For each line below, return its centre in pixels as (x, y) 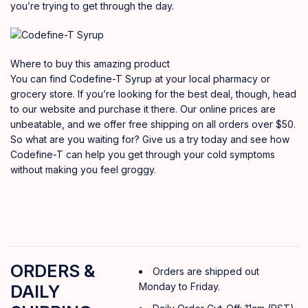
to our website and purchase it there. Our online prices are (143, 109)
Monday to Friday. (179, 286)
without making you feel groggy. (83, 169)
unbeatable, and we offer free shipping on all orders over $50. (153, 124)
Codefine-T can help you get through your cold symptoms (143, 154)
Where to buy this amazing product (90, 63)
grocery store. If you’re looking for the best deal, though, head (153, 93)
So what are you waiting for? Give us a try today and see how (150, 139)
